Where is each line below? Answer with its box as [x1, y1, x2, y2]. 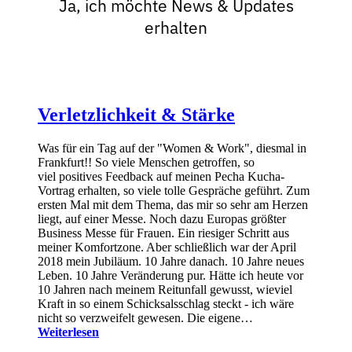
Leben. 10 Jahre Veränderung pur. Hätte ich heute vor [38, 268, 303, 282]
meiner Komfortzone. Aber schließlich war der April [38, 240, 296, 254]
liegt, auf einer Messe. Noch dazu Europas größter [38, 211, 286, 225]
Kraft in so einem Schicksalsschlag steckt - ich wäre [38, 296, 294, 310]
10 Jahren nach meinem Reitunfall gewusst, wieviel [38, 282, 292, 296]
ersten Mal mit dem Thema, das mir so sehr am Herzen [38, 197, 308, 211]
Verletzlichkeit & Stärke [38, 104, 235, 125]
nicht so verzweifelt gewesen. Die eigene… [38, 310, 253, 324]
